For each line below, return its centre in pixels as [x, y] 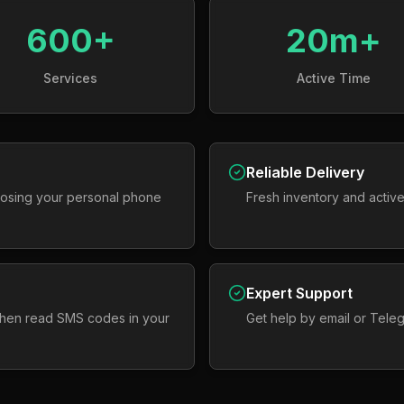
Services [70, 78]
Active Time [334, 78]
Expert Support [299, 293]
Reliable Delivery [305, 172]
